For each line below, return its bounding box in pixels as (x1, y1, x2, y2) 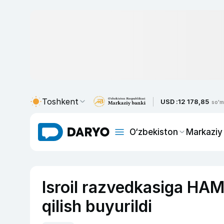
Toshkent (42, 96, 78, 106)
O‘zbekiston (129, 126, 178, 137)
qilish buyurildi (42, 196, 152, 216)
